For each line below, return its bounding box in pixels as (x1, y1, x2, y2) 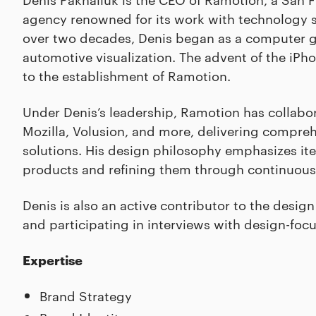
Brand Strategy (39, 286, 132, 304)
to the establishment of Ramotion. (23, 66, 231, 84)
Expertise (23, 250, 83, 268)
